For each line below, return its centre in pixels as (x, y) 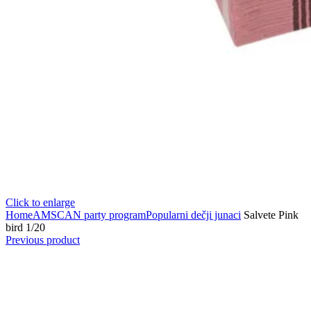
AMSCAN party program (89, 215)
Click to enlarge (40, 202)
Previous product (43, 239)
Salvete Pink (270, 215)
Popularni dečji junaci (193, 215)
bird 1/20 (25, 227)
